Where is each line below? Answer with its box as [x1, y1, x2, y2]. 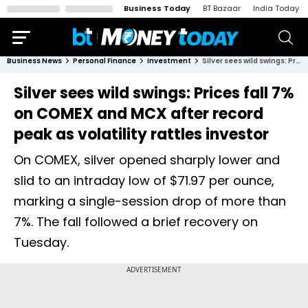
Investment [147, 56, 191, 66]
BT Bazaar [203, 3, 241, 14]
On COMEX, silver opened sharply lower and [14, 151, 280, 168]
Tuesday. [14, 234, 69, 251]
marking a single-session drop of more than [14, 192, 286, 210]
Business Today [124, 3, 190, 14]
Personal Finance [73, 56, 136, 66]
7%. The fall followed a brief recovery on [14, 213, 258, 230]
